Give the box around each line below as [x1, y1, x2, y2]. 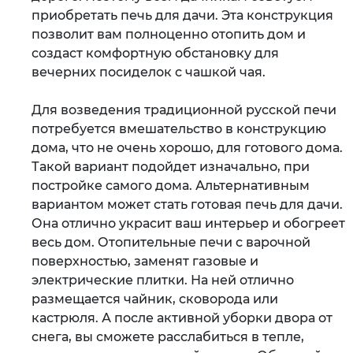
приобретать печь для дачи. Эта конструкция [32, 8, 333, 23]
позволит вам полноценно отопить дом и [32, 27, 306, 42]
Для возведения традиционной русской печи [32, 102, 336, 117]
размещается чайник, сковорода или [32, 292, 278, 307]
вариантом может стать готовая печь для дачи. [32, 197, 343, 212]
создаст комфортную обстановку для [32, 46, 279, 61]
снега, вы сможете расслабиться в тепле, [32, 329, 304, 344]
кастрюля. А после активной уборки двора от [32, 310, 333, 325]
